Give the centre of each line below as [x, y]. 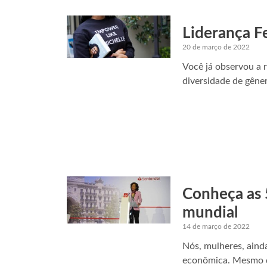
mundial [210, 212]
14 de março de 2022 [216, 226]
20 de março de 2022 [216, 47]
